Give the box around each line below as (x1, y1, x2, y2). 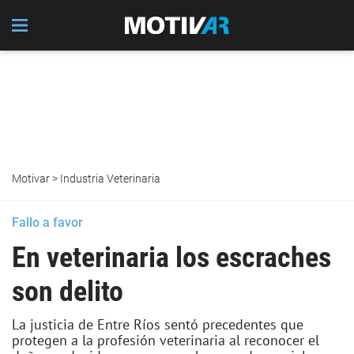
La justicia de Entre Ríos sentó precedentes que (12, 315, 303, 333)
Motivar (12, 172, 50, 185)
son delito (12, 275, 123, 308)
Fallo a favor (12, 215, 83, 230)
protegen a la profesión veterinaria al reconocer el (12, 331, 319, 349)
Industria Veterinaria (60, 172, 160, 185)
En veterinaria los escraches (12, 241, 331, 274)
